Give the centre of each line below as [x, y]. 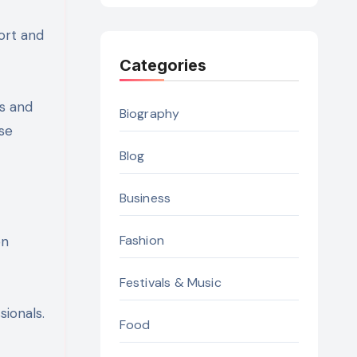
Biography [149, 114]
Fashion [141, 241]
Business [145, 198]
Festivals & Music [170, 283]
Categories [163, 66]
